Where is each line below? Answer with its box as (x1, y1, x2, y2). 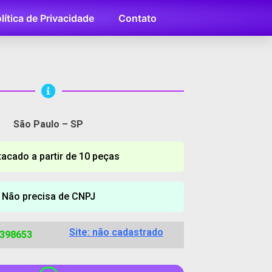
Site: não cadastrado (69, 226, 163, 238)
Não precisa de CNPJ (1, 191, 95, 202)
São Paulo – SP (13, 118, 84, 130)
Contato (118, 12, 157, 24)
